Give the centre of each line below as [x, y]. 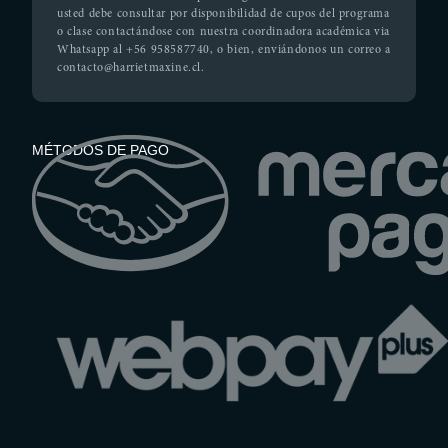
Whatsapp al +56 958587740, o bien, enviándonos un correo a [224, 50]
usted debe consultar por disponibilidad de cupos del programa [223, 14]
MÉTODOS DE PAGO [100, 149]
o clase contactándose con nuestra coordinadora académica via [224, 32]
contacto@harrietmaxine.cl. [131, 68]
